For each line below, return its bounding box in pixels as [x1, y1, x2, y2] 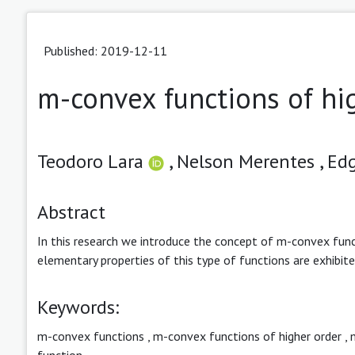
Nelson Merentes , [177, 148, 327, 174]
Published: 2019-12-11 [44, 42, 167, 59]
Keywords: [37, 294, 119, 319]
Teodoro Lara [37, 148, 148, 174]
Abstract [37, 199, 105, 224]
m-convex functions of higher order [153, 327, 342, 344]
